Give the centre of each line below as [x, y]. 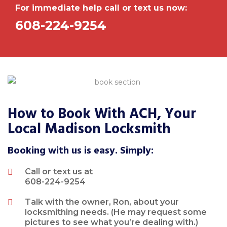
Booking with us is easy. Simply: [81, 151]
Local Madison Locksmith [89, 129]
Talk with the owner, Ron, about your [102, 202]
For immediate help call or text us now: [101, 8]
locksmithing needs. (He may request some [116, 212]
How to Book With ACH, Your [102, 114]
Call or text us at [59, 172]
